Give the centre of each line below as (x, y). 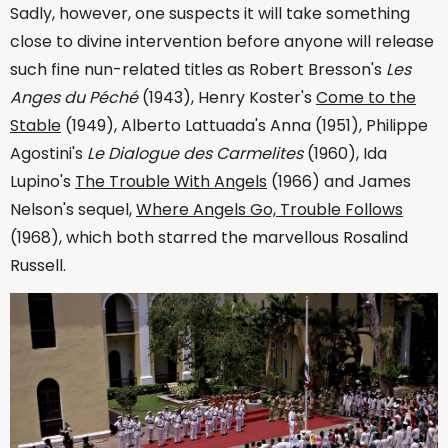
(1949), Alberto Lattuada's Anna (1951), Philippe (244, 126)
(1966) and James (339, 182)
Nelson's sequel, (73, 210)
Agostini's (48, 154)
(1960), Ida (347, 154)
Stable (35, 126)
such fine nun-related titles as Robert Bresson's (198, 70)
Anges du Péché (76, 98)
